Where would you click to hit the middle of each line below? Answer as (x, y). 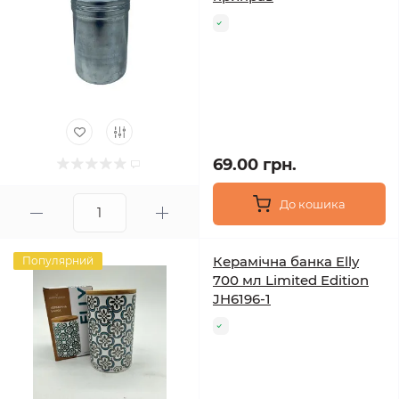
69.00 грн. (255, 165)
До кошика (313, 204)
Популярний (58, 261)
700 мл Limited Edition (291, 280)
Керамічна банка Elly (286, 261)
